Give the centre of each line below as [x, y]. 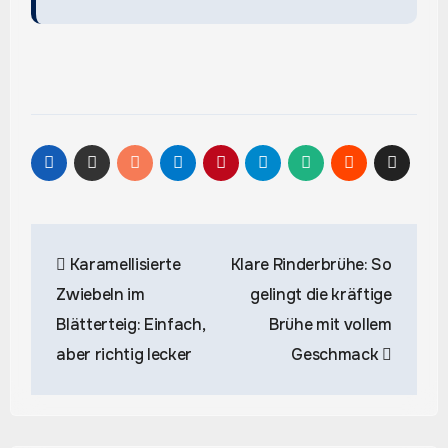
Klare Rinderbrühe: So [311, 264]
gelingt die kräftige [321, 294]
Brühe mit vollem [330, 324]
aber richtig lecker [124, 354]
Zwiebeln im [100, 294]
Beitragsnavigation [173, 243]
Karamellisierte [123, 264]
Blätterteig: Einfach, [130, 324]
